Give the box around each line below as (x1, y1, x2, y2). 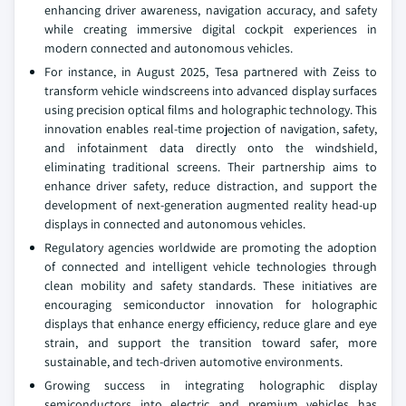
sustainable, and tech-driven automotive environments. (44, 353, 343, 370)
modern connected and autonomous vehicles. (44, 40, 293, 56)
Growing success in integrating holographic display (44, 377, 377, 393)
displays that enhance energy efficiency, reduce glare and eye (44, 315, 377, 332)
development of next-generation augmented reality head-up (44, 197, 377, 213)
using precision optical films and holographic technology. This (44, 101, 377, 118)
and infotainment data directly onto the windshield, (44, 140, 377, 156)
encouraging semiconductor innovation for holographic (44, 296, 377, 313)
